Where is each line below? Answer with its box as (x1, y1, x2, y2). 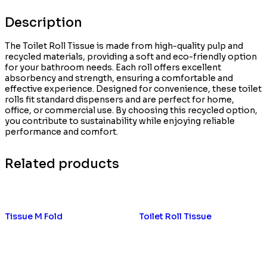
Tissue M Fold (5, 210, 63, 222)
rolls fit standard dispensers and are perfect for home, (5, 94, 234, 105)
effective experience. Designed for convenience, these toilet (5, 83, 262, 95)
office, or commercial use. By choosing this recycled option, (5, 105, 257, 116)
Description (5, 14, 82, 30)
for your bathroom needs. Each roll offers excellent (5, 62, 221, 73)
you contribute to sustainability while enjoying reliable (5, 116, 235, 127)
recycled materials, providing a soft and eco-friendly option (5, 51, 257, 63)
